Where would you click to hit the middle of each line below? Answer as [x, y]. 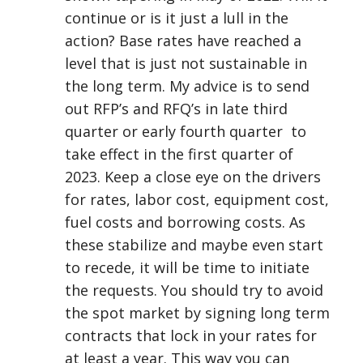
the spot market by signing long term [197, 313]
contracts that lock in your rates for [191, 335]
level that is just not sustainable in [186, 63]
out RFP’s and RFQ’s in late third [176, 109]
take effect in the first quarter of [179, 154]
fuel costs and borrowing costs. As [185, 222]
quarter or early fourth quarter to [186, 131]
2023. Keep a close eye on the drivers [193, 177]
